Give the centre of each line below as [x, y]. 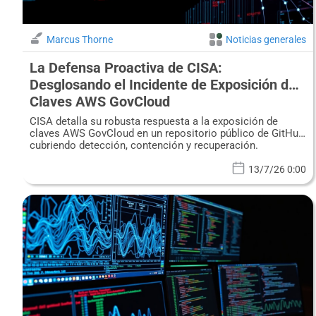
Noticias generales [266, 40]
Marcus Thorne [80, 40]
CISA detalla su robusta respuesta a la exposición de [154, 122]
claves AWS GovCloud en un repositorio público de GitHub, [168, 134]
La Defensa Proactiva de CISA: [126, 68]
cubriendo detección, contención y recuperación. [144, 146]
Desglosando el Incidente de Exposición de [163, 85]
